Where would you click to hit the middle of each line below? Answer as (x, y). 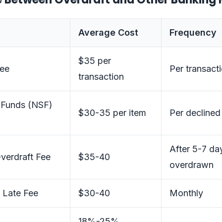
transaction (101, 77)
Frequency (193, 32)
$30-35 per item (112, 113)
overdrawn (192, 165)
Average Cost (108, 32)
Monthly (186, 193)
